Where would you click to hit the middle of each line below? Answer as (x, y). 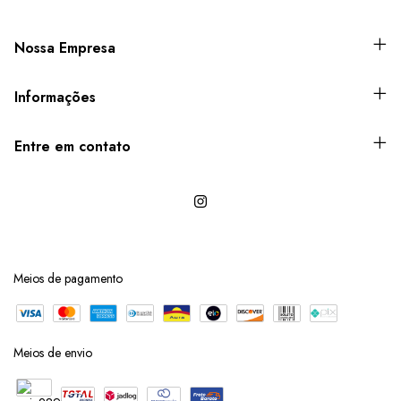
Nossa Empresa (65, 47)
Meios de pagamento (68, 278)
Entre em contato (73, 146)
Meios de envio (53, 352)
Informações (55, 97)
